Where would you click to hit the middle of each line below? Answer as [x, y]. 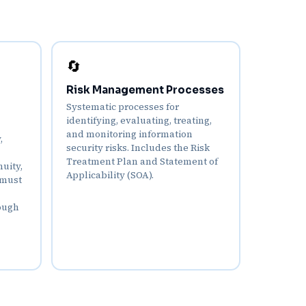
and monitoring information [129, 134]
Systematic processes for [122, 107]
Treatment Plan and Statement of [142, 162]
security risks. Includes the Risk [138, 148]
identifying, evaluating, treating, [139, 121]
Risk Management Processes [145, 90]
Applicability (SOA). [110, 175]
